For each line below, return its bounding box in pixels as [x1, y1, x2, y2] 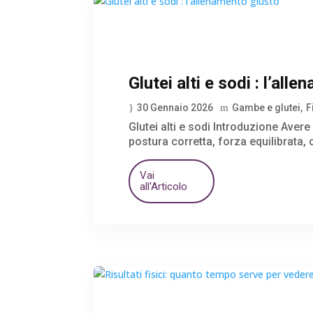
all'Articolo [140, 180, 188, 194]
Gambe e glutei [232, 102, 301, 114]
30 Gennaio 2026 [137, 102, 214, 114]
